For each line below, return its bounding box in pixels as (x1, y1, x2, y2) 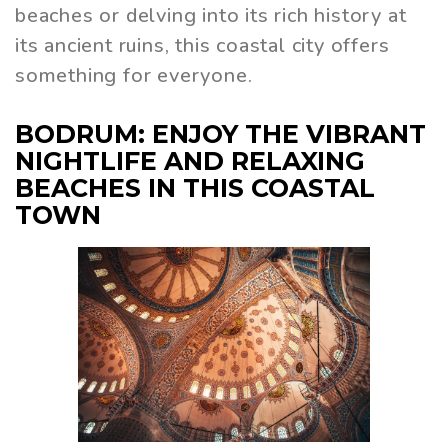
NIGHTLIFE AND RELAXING (15, 146, 365, 177)
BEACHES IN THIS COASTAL (15, 173, 375, 204)
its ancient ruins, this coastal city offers (15, 32, 390, 60)
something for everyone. (15, 62, 253, 90)
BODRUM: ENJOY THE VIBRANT (15, 119, 426, 150)
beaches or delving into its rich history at (15, 2, 407, 30)
